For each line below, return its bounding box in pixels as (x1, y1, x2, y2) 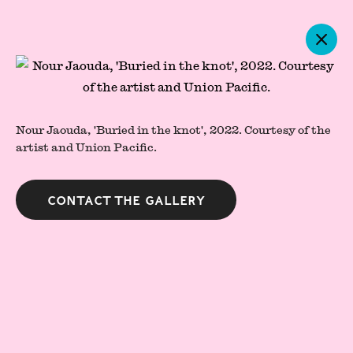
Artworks (121, 80, 232, 102)
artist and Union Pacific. (16, 140, 157, 154)
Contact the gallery (47, 193, 205, 206)
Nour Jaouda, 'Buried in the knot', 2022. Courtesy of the (16, 123, 331, 136)
